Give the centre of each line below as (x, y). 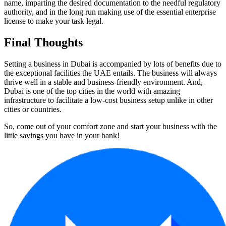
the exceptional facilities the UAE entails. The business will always (110, 73)
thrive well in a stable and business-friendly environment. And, (103, 82)
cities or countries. (33, 109)
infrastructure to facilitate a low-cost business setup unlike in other (108, 100)
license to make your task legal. (54, 21)
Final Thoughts (43, 43)
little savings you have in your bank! (62, 136)
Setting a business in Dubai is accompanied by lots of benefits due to (113, 64)
